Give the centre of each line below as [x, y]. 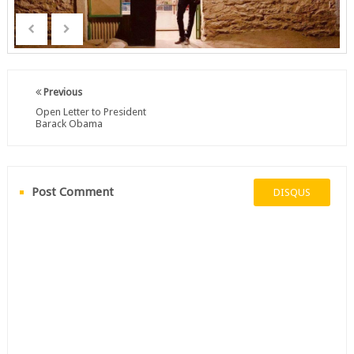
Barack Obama [69, 124]
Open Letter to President [90, 112]
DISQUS [292, 192]
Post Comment [72, 192]
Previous [61, 92]
